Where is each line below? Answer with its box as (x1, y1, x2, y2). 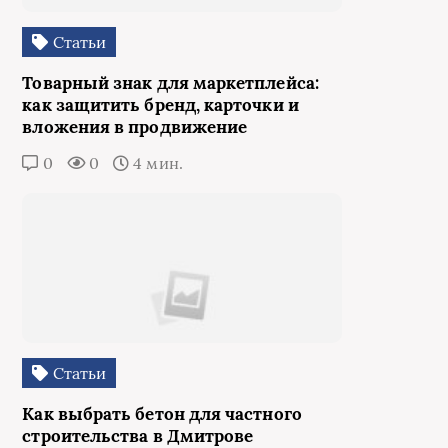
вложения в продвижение (22, 116, 248, 139)
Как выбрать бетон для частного (22, 403, 302, 426)
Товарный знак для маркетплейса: (22, 72, 319, 95)
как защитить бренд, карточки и (22, 94, 299, 117)
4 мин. (129, 153, 183, 174)
